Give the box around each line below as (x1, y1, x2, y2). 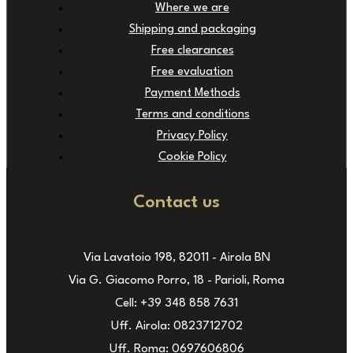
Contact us (133, 193, 220, 211)
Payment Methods (144, 87, 240, 99)
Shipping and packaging (128, 23, 256, 35)
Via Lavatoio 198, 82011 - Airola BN (83, 252, 270, 265)
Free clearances (150, 44, 234, 57)
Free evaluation (151, 65, 233, 78)
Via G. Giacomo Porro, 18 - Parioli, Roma (69, 275, 284, 288)
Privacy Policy (157, 129, 228, 142)
